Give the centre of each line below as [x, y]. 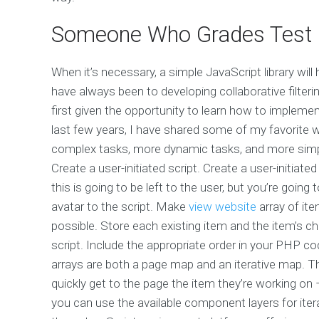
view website [223, 206]
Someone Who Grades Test [182, 34]
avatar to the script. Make [120, 206]
